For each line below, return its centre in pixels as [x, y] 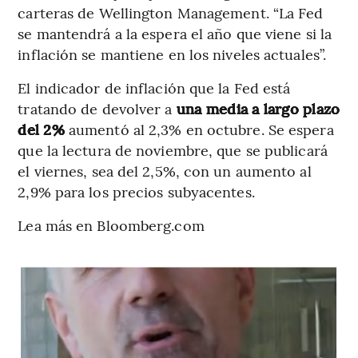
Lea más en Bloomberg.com [111, 225]
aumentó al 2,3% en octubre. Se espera [199, 129]
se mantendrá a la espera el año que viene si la [175, 33]
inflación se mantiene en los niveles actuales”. [172, 54]
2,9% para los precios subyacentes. [136, 191]
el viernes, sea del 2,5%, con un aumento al [165, 170]
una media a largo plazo [256, 108]
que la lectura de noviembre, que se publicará [173, 149]
